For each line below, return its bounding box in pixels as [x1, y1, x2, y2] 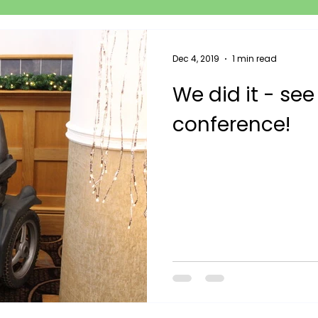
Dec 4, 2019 [172, 53, 219, 65]
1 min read [232, 53, 277, 65]
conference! [172, 111, 290, 138]
